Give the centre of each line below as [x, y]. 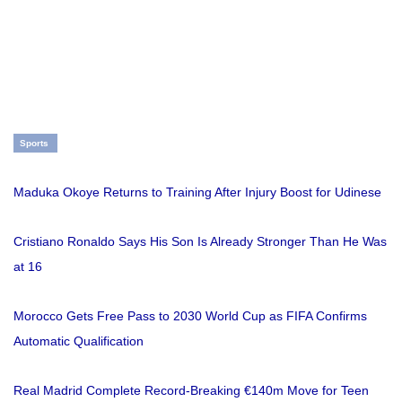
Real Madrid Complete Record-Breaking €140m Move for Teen [191, 390]
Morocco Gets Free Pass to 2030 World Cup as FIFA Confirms [190, 315]
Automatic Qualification [79, 341]
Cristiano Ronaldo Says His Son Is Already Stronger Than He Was [200, 241]
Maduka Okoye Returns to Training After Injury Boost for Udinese [197, 192]
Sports [34, 143]
